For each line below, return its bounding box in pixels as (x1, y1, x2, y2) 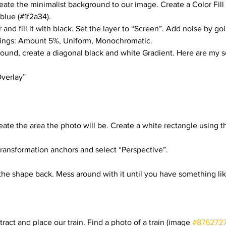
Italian (150, 41, 175, 52)
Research (42, 41, 81, 52)
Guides (101, 41, 130, 52)
